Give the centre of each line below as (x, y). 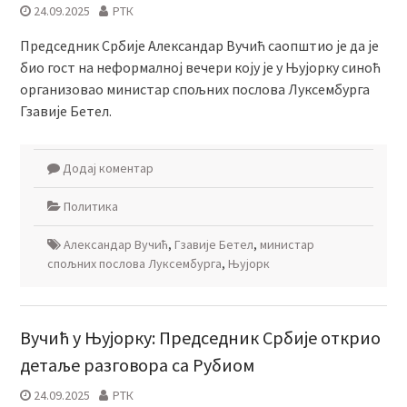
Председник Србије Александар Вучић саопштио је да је (199, 46)
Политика (90, 207)
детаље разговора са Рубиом (137, 365)
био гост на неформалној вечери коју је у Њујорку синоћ (200, 68)
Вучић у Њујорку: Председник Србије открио (200, 338)
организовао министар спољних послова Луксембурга (194, 89)
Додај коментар (108, 169)
